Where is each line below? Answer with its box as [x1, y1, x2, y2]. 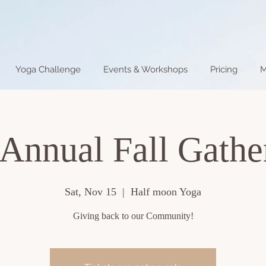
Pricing [210, 64, 237, 75]
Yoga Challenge [15, 64, 81, 75]
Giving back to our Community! [72, 210, 194, 221]
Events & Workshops [103, 64, 188, 75]
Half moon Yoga [131, 185, 201, 198]
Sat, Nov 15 [65, 185, 116, 198]
